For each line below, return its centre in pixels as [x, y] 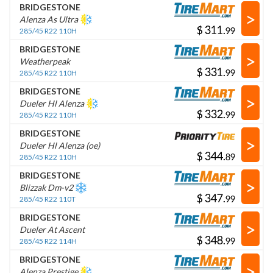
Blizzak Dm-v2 [47, 187]
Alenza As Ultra [50, 19]
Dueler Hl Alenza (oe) [60, 145]
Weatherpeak [45, 61]
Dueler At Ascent [52, 229]
